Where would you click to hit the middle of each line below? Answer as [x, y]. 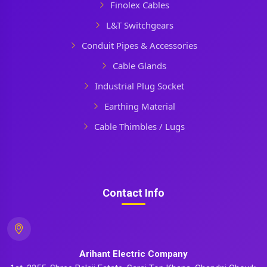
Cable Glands [139, 66]
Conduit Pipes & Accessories [139, 45]
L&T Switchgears [139, 25]
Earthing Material [139, 106]
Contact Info [133, 193]
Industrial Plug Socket [139, 86]
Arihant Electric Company [133, 254]
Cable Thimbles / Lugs [139, 126]
